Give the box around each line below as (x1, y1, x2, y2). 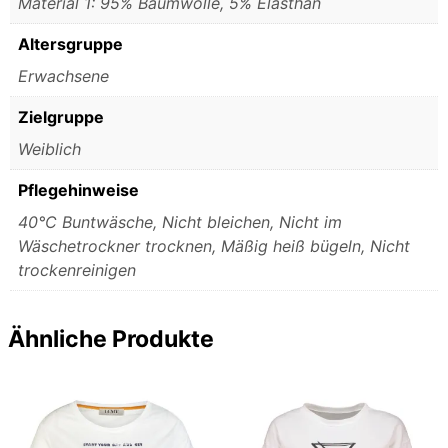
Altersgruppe (18, 34, 123, 55)
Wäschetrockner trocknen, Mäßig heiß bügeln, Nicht (18, 236, 410, 257)
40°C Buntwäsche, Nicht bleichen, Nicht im (18, 212, 342, 233)
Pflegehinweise (18, 180, 139, 201)
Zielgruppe (18, 107, 104, 128)
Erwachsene (18, 66, 109, 87)
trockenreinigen (18, 260, 136, 281)
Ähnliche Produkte (8, 325, 214, 354)
